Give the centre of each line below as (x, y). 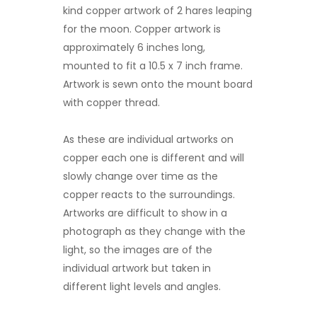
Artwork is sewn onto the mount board (158, 84)
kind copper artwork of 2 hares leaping (157, 10)
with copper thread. (111, 102)
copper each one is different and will (154, 157)
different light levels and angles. (142, 286)
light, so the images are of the (138, 249)
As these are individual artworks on (148, 139)
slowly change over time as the (140, 176)
